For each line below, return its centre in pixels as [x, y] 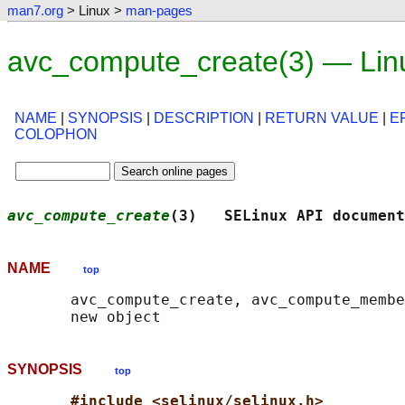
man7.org [35, 10]
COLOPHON [56, 135]
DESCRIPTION [204, 118]
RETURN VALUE [322, 118]
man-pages [159, 10]
